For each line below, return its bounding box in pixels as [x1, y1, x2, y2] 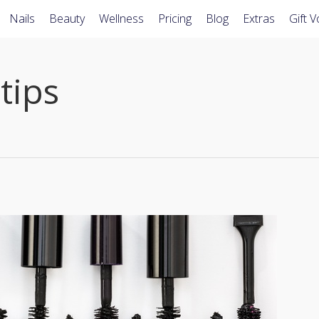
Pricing [158, 11, 192, 26]
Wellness [99, 11, 144, 26]
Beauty [49, 11, 85, 26]
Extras [243, 11, 275, 26]
